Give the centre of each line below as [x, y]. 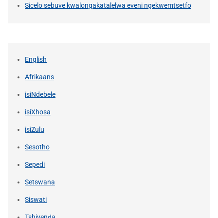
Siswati [36, 199]
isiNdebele [40, 94]
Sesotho [37, 147]
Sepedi [35, 164]
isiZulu [35, 129]
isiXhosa [38, 112]
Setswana [40, 182]
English [36, 59]
